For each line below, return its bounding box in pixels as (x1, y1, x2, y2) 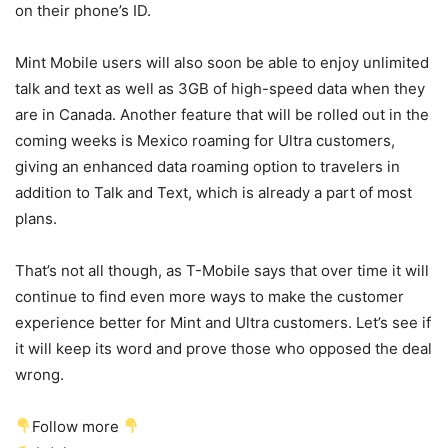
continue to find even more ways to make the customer (15, 286, 404, 306)
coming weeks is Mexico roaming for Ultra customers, (15, 130, 395, 150)
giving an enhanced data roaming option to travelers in (15, 156, 400, 176)
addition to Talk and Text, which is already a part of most (15, 182, 412, 202)
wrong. (15, 364, 68, 384)
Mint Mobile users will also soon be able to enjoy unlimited (15, 52, 429, 72)
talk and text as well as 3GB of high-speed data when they (15, 78, 425, 98)
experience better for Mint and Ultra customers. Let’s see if (15, 312, 431, 332)
